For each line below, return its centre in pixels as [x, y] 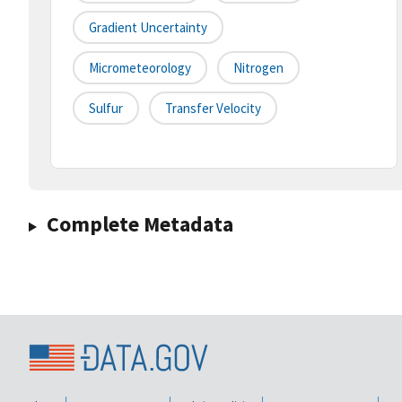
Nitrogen [258, 68]
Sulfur [106, 109]
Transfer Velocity [213, 109]
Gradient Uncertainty [148, 28]
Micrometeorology [140, 68]
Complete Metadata [140, 224]
